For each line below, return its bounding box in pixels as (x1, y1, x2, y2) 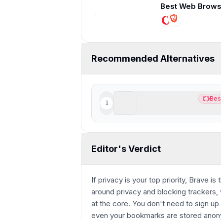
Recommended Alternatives (91, 53, 215, 64)
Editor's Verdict (91, 143, 161, 154)
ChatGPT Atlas (137, 93, 198, 104)
